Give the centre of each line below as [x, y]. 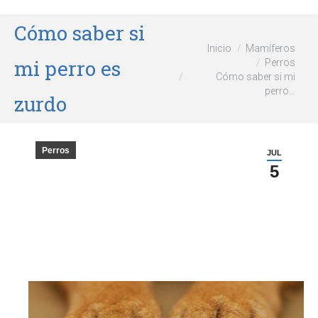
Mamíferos [270, 48]
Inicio [219, 48]
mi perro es [67, 68]
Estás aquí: [191, 48]
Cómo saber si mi [256, 76]
